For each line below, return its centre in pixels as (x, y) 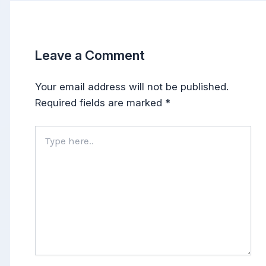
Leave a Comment (90, 55)
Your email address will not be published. (132, 86)
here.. (46, 143)
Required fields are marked (100, 102)
